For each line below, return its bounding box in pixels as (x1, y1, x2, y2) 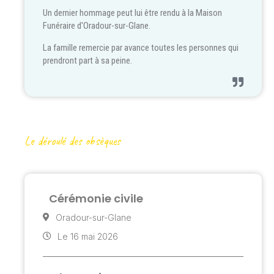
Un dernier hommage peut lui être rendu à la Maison (43, 7, 222, 19)
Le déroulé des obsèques (24, 133, 120, 149)
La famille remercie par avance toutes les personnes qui (43, 42, 239, 53)
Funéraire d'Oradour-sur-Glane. (43, 20, 150, 32)
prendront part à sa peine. (43, 54, 132, 66)
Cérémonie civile (49, 190, 143, 206)
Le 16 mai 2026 (57, 231, 118, 242)
